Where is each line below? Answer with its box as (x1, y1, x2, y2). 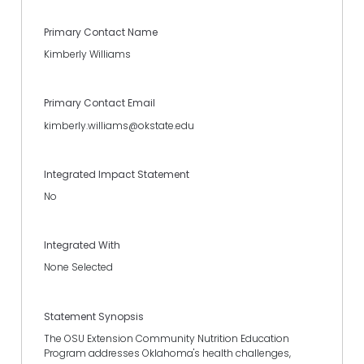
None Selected (44, 260, 113, 275)
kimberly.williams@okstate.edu (44, 118, 194, 132)
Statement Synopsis (44, 309, 144, 323)
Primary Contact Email (44, 96, 155, 110)
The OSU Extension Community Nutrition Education (44, 331, 289, 345)
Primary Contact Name (44, 25, 158, 40)
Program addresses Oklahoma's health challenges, (44, 345, 291, 360)
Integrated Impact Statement (44, 167, 189, 181)
